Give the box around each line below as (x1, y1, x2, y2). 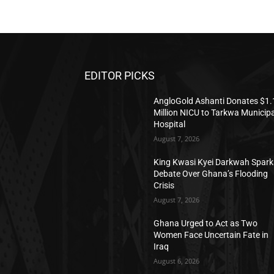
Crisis (154, 180, 175, 190)
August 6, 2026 (154, 256, 200, 265)
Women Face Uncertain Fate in (154, 230, 269, 240)
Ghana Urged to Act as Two (154, 218, 258, 228)
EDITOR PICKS (84, 69, 155, 82)
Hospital (154, 119, 186, 129)
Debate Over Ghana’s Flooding (154, 169, 268, 179)
